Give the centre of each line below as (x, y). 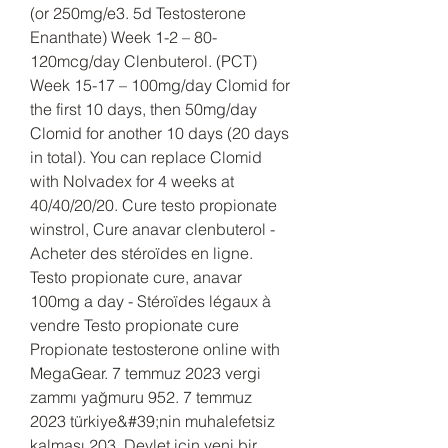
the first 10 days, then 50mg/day (143, 108)
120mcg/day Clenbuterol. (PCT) (143, 60)
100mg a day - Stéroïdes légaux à (150, 300)
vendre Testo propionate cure (134, 324)
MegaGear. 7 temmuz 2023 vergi (145, 372)
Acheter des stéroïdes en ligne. (141, 252)
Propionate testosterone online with (155, 348)
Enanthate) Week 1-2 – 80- (123, 36)
